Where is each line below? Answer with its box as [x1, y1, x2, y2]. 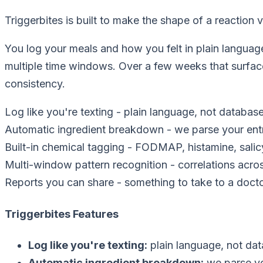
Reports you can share [5, 176, 114, 188]
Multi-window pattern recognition [5, 158, 167, 171]
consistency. [5, 77, 65, 90]
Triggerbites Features [5, 207, 119, 220]
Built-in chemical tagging [5, 140, 124, 153]
